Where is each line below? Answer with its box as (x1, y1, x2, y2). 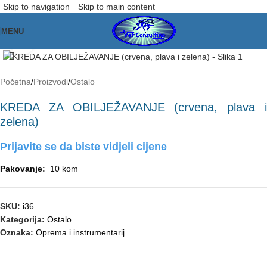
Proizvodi (33, 77, 68, 87)
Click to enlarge (35, 36, 94, 45)
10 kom (48, 164, 78, 174)
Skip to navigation (3, 2, 72, 11)
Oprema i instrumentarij (36, 228, 125, 238)
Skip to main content (78, 2, 155, 11)
